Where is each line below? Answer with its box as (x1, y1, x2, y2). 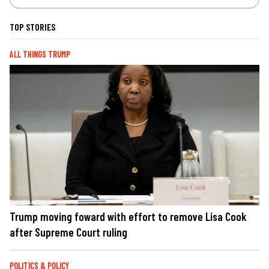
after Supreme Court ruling (10, 225, 127, 240)
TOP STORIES (10, 21, 55, 33)
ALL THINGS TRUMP (10, 49, 70, 60)
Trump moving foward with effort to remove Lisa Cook (10, 210, 246, 224)
